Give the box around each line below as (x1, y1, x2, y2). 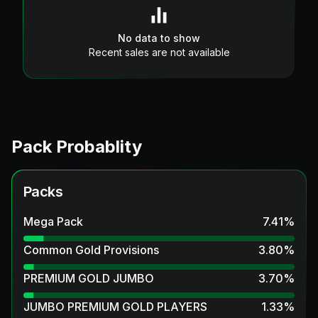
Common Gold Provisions (23, 242, 159, 257)
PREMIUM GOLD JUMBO (23, 270, 154, 285)
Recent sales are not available (88, 45, 230, 58)
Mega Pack (23, 214, 83, 229)
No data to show (118, 31, 200, 44)
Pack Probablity (11, 136, 142, 157)
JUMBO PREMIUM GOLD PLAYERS (23, 299, 207, 314)
